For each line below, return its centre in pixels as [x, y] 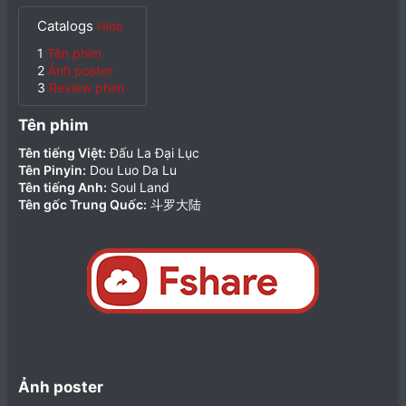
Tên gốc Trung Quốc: [82, 204]
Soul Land [138, 187]
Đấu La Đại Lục [153, 152]
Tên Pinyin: [52, 169]
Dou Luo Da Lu [131, 169]
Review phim [87, 87]
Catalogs [67, 26]
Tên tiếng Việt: [62, 152]
